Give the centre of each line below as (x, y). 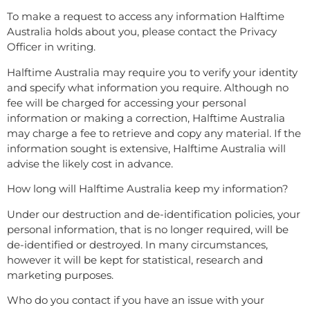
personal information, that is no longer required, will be (148, 229)
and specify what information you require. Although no (148, 87)
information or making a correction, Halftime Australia (146, 118)
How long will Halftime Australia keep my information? (148, 189)
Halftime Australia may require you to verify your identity (152, 72)
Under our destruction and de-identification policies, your (154, 214)
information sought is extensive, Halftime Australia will (146, 148)
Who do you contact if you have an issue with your (136, 300)
